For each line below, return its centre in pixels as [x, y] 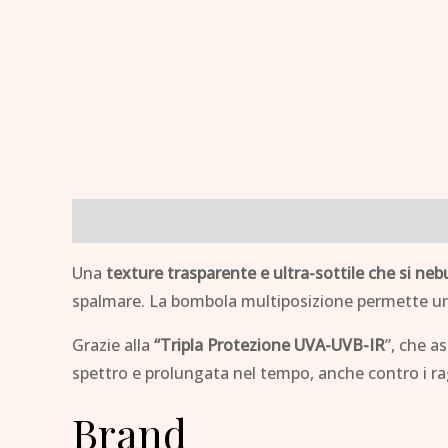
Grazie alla [113, 344]
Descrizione [116, 220]
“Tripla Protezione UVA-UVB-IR [269, 344]
